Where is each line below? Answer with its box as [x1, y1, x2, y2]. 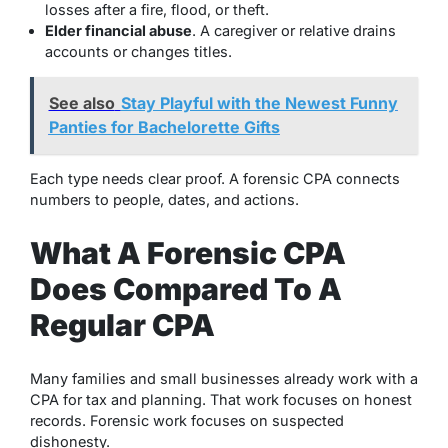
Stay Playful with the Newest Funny [120, 93, 398, 114]
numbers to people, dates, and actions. [30, 191, 299, 209]
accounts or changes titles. [45, 42, 232, 60]
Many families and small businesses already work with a [30, 369, 418, 387]
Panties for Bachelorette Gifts [48, 117, 280, 138]
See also [48, 93, 115, 114]
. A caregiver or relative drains [192, 21, 396, 39]
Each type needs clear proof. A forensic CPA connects [30, 170, 400, 188]
